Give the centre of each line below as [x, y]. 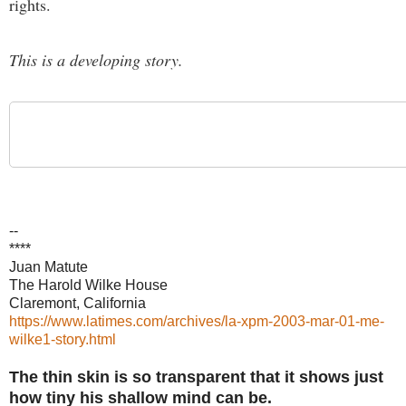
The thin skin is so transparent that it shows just [196, 377]
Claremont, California [77, 304]
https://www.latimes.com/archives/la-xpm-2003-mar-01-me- [197, 322]
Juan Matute [48, 267]
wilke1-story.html [63, 340]
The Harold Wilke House [90, 285]
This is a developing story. [96, 60]
